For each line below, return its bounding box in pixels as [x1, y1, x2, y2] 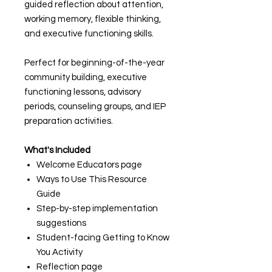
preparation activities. [24, 117, 113, 126]
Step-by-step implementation [36, 204, 158, 213]
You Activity [36, 248, 83, 257]
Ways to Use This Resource [36, 175, 147, 184]
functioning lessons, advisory [24, 87, 141, 97]
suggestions [36, 219, 86, 228]
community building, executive [24, 73, 147, 82]
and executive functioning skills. [24, 29, 154, 38]
